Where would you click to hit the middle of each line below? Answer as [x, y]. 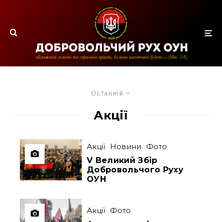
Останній [107, 93]
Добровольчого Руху [135, 169]
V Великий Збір [122, 160]
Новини [126, 146]
